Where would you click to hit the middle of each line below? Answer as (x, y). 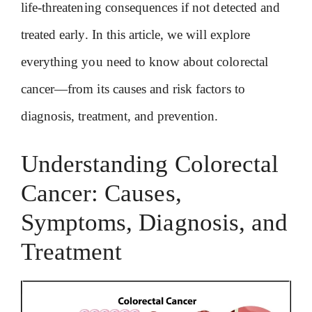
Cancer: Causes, (101, 193)
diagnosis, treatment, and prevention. (120, 116)
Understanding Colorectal (150, 164)
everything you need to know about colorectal (145, 62)
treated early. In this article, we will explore (135, 34)
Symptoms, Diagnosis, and (154, 222)
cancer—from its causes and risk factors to (133, 89)
